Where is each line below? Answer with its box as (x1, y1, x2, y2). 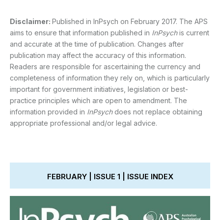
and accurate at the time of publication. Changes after (10, 39, 184, 48)
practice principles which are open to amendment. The (10, 96, 187, 105)
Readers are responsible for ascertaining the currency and (10, 62, 200, 71)
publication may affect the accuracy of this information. (10, 51, 186, 59)
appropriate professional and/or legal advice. (10, 118, 157, 127)
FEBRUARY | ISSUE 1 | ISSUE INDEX (47, 172, 173, 182)
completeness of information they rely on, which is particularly (10, 73, 210, 82)
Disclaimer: (10, 17, 52, 26)
